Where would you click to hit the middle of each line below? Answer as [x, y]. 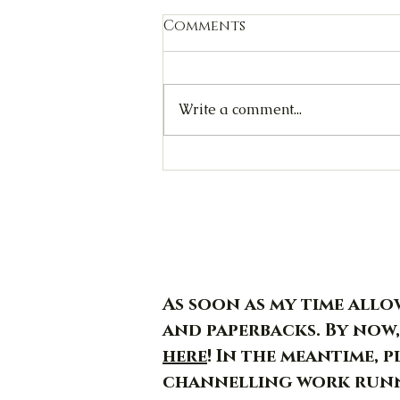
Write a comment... [240, 110]
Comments [204, 26]
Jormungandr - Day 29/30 [292, 163]
